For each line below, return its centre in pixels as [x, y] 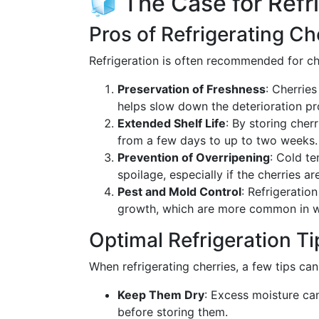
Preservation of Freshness [192, 89]
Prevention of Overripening [194, 157]
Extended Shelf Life [172, 123]
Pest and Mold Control [179, 192]
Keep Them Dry [161, 295]
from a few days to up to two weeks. [218, 140]
